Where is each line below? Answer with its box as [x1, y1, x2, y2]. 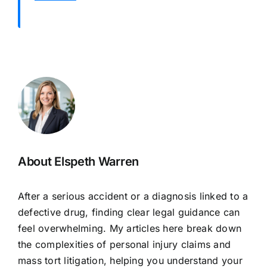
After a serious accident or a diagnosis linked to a [17, 190, 249, 203]
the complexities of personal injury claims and [17, 238, 231, 251]
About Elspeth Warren [17, 154, 139, 169]
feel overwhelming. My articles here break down [17, 222, 242, 235]
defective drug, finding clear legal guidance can [17, 206, 240, 219]
